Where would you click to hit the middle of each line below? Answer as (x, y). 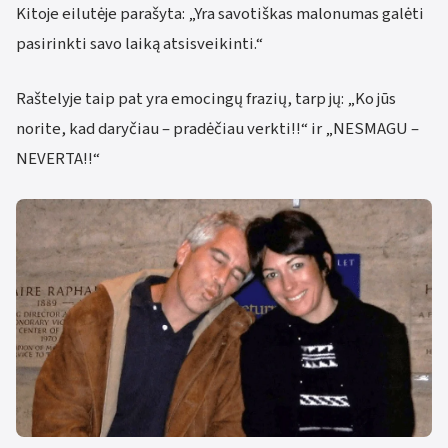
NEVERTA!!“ (58, 158)
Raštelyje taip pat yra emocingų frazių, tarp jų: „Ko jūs (206, 98)
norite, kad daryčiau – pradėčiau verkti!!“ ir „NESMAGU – (217, 128)
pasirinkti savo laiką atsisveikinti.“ (139, 43)
